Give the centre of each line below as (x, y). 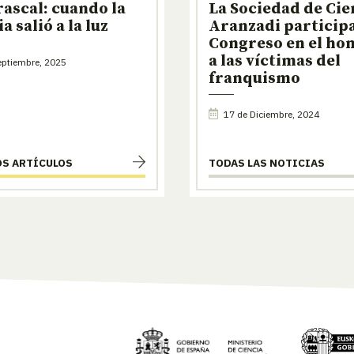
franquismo (254, 78)
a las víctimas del (275, 61)
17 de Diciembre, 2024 (270, 114)
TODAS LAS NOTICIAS (267, 163)
